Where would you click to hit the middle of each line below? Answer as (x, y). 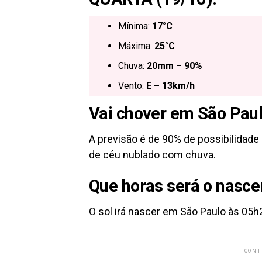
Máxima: (136, 46)
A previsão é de (124, 139)
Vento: (132, 86)
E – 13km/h (170, 86)
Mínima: (135, 26)
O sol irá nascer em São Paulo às (164, 211)
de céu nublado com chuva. (152, 155)
